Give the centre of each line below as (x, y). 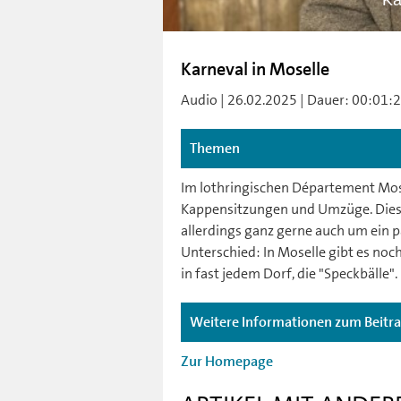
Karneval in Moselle (255, 68)
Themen (215, 148)
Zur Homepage (227, 361)
